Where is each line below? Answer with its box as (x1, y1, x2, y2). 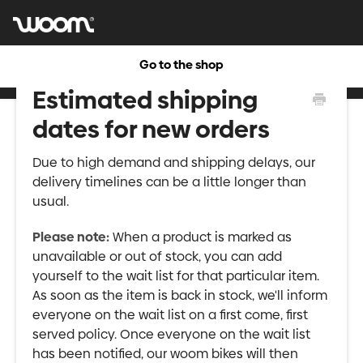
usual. (32, 192, 69, 211)
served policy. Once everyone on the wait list (32, 325, 310, 344)
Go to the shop (139, 56, 224, 74)
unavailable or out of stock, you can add (32, 247, 282, 266)
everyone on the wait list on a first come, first (32, 305, 308, 324)
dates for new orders (32, 113, 270, 146)
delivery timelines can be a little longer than (32, 173, 306, 191)
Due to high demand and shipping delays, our (32, 153, 315, 172)
